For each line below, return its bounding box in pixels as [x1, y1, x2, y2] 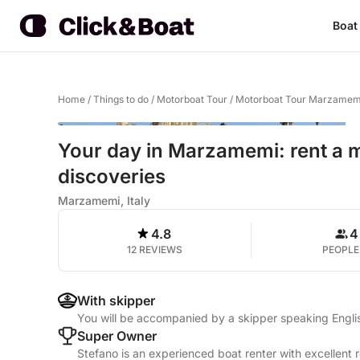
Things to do [93, 93, 149, 105]
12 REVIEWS [126, 243, 182, 256]
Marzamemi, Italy [58, 194, 150, 207]
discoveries [58, 165, 166, 188]
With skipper [77, 292, 155, 309]
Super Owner [77, 328, 157, 344]
